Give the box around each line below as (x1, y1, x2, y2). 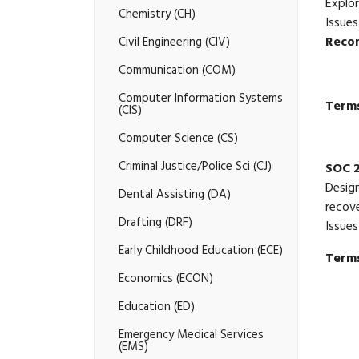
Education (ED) (119, 296, 195, 320)
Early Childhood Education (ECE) (119, 240, 283, 264)
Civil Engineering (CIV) (119, 31, 230, 55)
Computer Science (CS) (119, 127, 238, 151)
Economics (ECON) (119, 268, 213, 292)
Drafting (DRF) (119, 212, 192, 236)
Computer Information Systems (119, 87, 283, 111)
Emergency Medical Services (119, 324, 264, 348)
